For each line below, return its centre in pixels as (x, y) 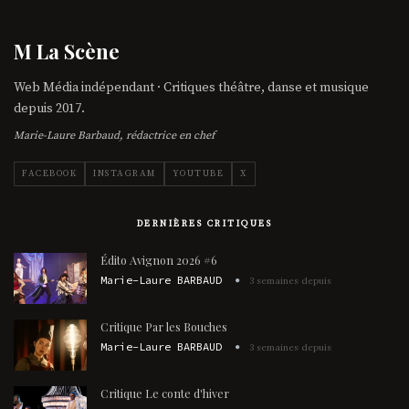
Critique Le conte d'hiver (165, 393)
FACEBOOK (49, 174)
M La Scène (67, 52)
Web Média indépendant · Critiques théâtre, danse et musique (191, 88)
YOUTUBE (198, 174)
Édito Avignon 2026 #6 (159, 260)
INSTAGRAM (125, 174)
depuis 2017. (49, 109)
